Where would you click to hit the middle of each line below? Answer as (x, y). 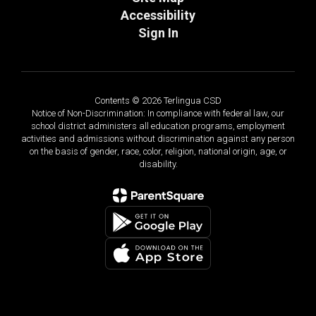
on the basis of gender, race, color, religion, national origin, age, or (158, 151)
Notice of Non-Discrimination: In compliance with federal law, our (158, 113)
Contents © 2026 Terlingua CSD (158, 101)
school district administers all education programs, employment (158, 126)
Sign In (158, 33)
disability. (158, 164)
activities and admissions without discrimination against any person (158, 139)
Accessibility (158, 15)
